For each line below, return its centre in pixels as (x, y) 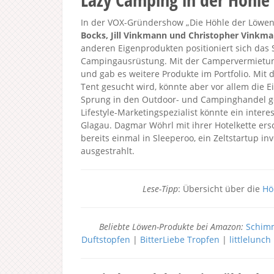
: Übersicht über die (220, 189)
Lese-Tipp (160, 189)
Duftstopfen (106, 239)
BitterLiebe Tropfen (180, 239)
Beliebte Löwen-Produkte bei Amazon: (172, 227)
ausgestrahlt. (108, 151)
